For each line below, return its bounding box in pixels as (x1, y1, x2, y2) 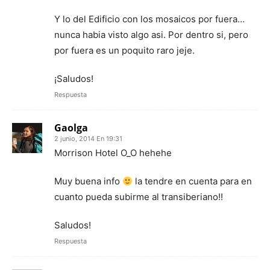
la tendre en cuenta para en (133, 175, 253, 187)
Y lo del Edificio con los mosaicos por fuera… (54, 13, 245, 25)
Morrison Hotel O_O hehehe (54, 147, 172, 159)
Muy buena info (54, 175, 122, 187)
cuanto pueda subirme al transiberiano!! (54, 191, 223, 203)
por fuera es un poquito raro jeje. (54, 45, 195, 57)
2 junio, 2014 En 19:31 (54, 134, 122, 143)
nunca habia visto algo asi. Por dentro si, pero (54, 29, 248, 41)
